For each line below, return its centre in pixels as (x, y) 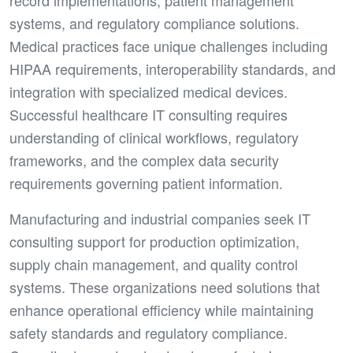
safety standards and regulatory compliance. (149, 333)
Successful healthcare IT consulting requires (149, 114)
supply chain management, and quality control (154, 264)
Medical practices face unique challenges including (169, 46)
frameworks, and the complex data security (144, 160)
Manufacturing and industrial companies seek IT (160, 218)
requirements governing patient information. (146, 183)
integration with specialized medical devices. (149, 91)
